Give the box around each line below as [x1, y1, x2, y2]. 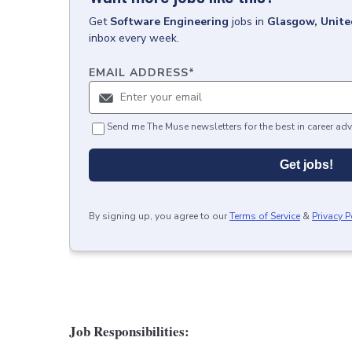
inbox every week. [89, 31, 179, 46]
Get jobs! [280, 158, 333, 171]
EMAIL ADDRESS [89, 65, 189, 80]
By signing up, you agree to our [89, 210, 227, 222]
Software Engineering [110, 14, 229, 29]
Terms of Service [229, 210, 300, 222]
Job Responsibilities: [69, 321, 189, 341]
